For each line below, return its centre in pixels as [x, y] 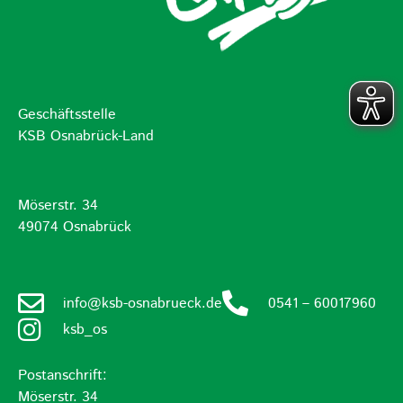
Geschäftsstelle [67, 115]
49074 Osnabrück [75, 228]
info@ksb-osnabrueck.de [143, 303]
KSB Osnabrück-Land [86, 137]
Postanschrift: [63, 376]
